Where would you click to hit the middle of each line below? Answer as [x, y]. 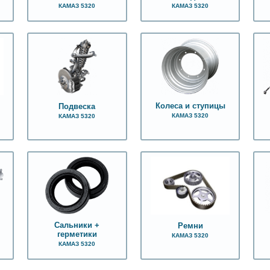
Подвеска [77, 107]
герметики [77, 235]
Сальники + [77, 226]
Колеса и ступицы [190, 106]
